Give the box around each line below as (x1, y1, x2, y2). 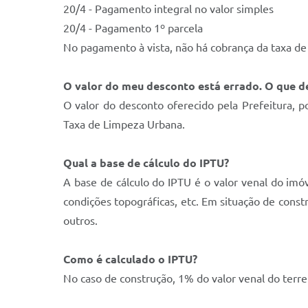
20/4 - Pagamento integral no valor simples (63, 3, 274, 15)
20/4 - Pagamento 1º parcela (63, 22, 203, 34)
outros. (63, 214, 98, 227)
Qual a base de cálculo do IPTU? (63, 157, 229, 169)
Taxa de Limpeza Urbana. (63, 118, 185, 131)
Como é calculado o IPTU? (63, 253, 197, 265)
